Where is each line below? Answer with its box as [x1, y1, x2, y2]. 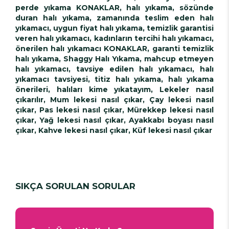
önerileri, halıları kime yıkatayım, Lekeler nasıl [15, 84, 214, 94]
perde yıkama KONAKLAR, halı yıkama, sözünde [15, 3, 214, 12]
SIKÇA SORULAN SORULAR [15, 180, 135, 191]
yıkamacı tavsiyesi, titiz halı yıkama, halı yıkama [15, 74, 214, 84]
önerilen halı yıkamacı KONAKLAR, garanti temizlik [15, 43, 214, 53]
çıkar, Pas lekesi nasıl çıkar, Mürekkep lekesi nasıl [15, 105, 214, 114]
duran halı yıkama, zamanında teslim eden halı [15, 13, 214, 22]
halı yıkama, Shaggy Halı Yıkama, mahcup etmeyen [15, 54, 214, 63]
